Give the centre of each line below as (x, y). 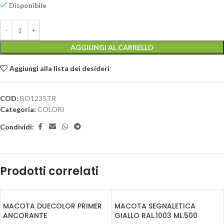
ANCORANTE (25, 216)
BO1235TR (38, 98)
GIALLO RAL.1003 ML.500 (156, 216)
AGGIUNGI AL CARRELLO (112, 47)
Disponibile (28, 5)
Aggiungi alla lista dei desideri (60, 68)
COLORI (51, 109)
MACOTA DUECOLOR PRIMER (52, 206)
